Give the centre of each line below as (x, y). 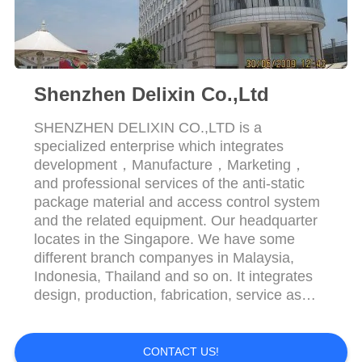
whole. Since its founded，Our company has (177, 313)
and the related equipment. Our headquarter (175, 220)
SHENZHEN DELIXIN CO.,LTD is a (147, 127)
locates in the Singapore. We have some (164, 239)
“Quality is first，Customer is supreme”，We (177, 350)
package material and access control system (177, 202)
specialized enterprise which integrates (158, 146)
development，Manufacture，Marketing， (169, 164)
